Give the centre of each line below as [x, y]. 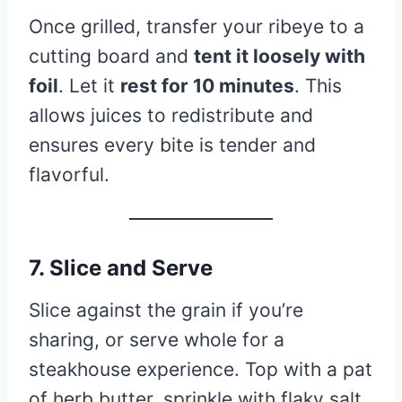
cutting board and [111, 56]
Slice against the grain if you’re [166, 310]
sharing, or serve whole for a [157, 339]
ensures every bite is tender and [172, 144]
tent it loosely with [280, 56]
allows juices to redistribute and [171, 115]
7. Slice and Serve [121, 267]
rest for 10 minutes [207, 85]
